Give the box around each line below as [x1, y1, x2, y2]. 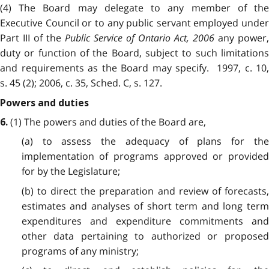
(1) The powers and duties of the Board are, [8, 115, 206, 128]
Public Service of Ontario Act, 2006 [65, 31, 214, 45]
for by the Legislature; [21, 165, 120, 178]
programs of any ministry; [21, 244, 139, 258]
